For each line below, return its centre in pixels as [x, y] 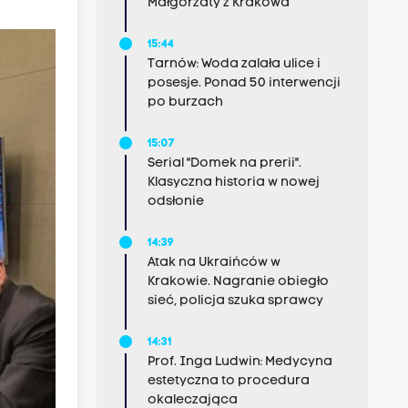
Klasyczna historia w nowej [233, 183]
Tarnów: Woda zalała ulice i [234, 64]
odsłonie [175, 202]
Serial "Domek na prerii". [224, 163]
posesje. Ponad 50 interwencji [244, 83]
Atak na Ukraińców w [214, 263]
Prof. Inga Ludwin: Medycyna [240, 362]
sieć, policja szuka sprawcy [235, 301]
